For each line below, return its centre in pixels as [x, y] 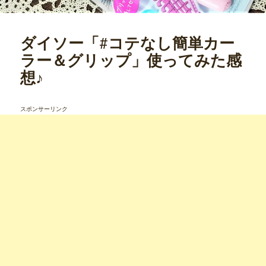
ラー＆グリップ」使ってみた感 [131, 60]
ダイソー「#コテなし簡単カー [128, 42]
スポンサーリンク [44, 108]
